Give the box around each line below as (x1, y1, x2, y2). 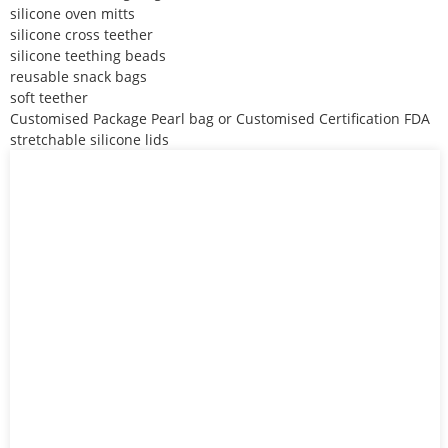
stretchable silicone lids (10, 129, 169, 149)
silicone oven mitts (10, 3, 135, 23)
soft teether (10, 87, 88, 107)
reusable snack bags (10, 66, 147, 86)
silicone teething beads (10, 45, 166, 65)
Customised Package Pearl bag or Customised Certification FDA (10, 108, 430, 128)
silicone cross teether (10, 24, 153, 44)
